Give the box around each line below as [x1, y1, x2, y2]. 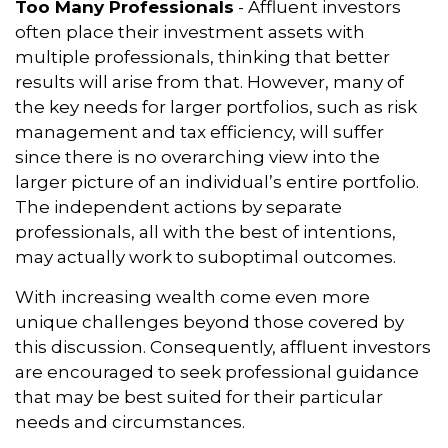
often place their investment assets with [15, 22, 365, 43]
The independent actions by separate [15, 197, 342, 218]
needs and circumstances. [15, 412, 245, 433]
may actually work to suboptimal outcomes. [15, 247, 396, 268]
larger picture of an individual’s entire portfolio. [15, 172, 419, 193]
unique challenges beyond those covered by [15, 312, 404, 333]
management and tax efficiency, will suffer [15, 122, 384, 143]
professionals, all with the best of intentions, [15, 222, 396, 243]
